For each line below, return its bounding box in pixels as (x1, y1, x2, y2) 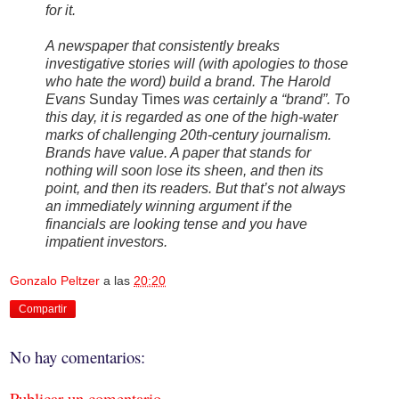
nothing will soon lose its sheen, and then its (45, 162, 323, 178)
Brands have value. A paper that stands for (45, 144, 311, 160)
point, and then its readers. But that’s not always (45, 180, 346, 196)
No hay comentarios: (10, 346, 145, 369)
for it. (45, 2, 76, 18)
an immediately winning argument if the (45, 198, 292, 214)
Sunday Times (89, 91, 180, 107)
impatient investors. (45, 233, 167, 249)
